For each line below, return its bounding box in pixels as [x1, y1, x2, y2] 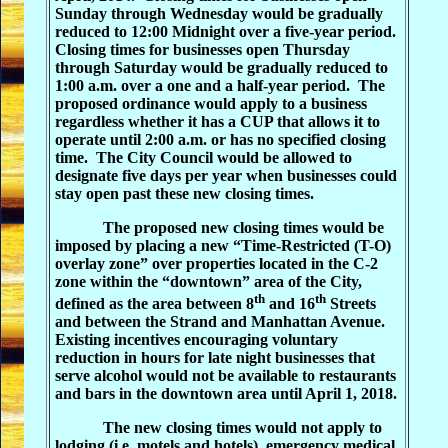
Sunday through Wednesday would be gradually [55, 5, 383, 22]
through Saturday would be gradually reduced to [55, 59, 388, 76]
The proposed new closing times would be [103, 219, 384, 236]
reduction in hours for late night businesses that [55, 349, 375, 367]
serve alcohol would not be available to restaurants [55, 367, 396, 385]
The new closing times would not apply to [103, 419, 382, 437]
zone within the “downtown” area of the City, [55, 273, 362, 290]
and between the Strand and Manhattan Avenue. [55, 313, 385, 331]
